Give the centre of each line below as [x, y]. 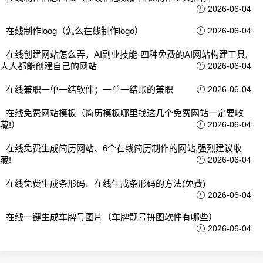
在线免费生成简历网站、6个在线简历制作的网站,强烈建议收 [124, 148]
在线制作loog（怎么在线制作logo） [75, 31]
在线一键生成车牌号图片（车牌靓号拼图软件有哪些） [112, 217]
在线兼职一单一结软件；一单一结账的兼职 [90, 89]
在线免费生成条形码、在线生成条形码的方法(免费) [106, 183]
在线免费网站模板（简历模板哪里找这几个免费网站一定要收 [125, 113]
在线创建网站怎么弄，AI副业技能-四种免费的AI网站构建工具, [127, 54]
